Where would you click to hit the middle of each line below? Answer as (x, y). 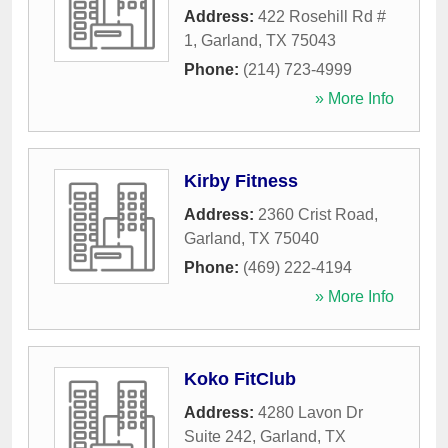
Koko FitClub (240, 379)
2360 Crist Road (316, 214)
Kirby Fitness (241, 181)
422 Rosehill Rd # (322, 16)
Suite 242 (218, 436)
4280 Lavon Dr (310, 412)
